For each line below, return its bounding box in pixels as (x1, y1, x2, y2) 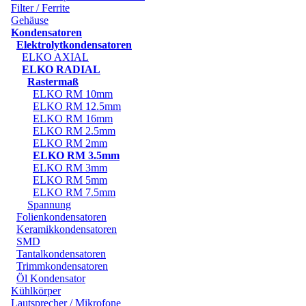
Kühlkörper (11, 284, 61, 296)
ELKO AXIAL (22, 51, 89, 63)
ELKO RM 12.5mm (33, 100, 121, 112)
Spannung (27, 198, 71, 210)
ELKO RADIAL (22, 63, 100, 75)
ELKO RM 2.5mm (33, 124, 115, 137)
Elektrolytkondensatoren (16, 38, 132, 51)
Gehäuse (11, 14, 48, 26)
